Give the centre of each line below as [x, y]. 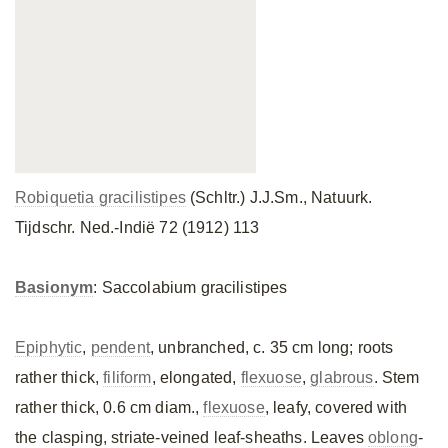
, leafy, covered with [336, 407]
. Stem [396, 377]
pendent [120, 347]
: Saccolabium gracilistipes [190, 287]
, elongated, [196, 377]
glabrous [342, 377]
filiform [127, 377]
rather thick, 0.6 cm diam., [109, 407]
